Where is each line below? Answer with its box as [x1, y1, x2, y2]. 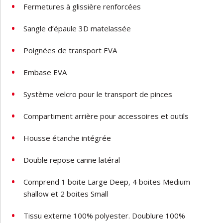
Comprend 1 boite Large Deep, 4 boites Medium [23, 176, 191, 187]
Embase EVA [23, 67, 67, 77]
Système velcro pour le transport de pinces [23, 89, 173, 99]
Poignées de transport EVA [23, 45, 117, 55]
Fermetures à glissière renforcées [23, 1, 141, 11]
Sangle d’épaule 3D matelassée [23, 23, 131, 33]
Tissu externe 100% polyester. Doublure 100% [23, 210, 186, 221]
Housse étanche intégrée [23, 132, 111, 143]
